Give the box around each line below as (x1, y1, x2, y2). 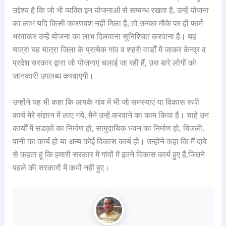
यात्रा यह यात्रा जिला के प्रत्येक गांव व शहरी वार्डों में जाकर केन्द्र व (12, 44, 206, 55)
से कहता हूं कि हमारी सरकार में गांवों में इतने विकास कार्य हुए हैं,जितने (12, 148, 205, 160)
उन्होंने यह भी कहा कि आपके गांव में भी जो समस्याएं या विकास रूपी (12, 96, 199, 107)
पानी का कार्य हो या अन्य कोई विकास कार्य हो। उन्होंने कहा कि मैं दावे (12, 135, 207, 147)
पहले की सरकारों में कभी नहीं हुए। (12, 161, 109, 173)
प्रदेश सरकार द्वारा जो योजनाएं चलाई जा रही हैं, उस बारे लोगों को (12, 57, 196, 69)
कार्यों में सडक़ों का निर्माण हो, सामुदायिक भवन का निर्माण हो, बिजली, (12, 122, 204, 134)
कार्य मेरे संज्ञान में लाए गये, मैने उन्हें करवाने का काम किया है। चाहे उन (12, 109, 209, 121)
